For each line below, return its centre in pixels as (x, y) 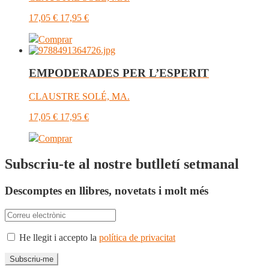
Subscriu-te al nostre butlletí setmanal (122, 164)
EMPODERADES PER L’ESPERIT (119, 73)
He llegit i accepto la (58, 237)
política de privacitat (137, 237)
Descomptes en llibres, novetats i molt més (107, 191)
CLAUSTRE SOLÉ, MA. (79, 97)
